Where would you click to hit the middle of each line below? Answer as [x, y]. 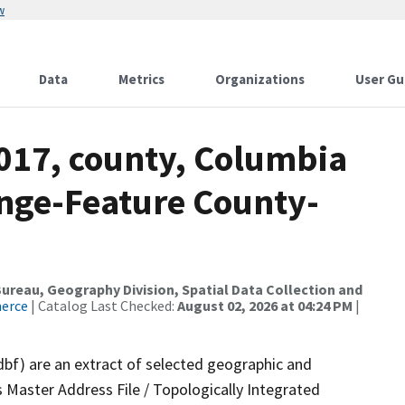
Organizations [260, 79]
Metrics [141, 79]
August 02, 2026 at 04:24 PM [265, 306]
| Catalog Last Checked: [103, 306]
